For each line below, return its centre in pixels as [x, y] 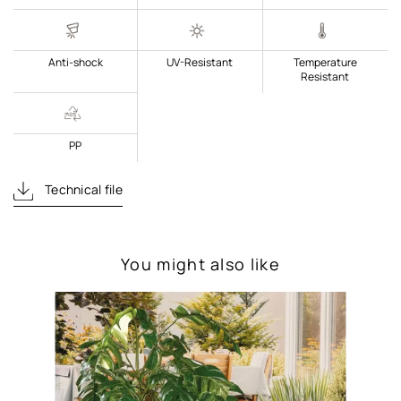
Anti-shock [75, 63]
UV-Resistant [200, 63]
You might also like [200, 264]
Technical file [82, 190]
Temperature [325, 63]
